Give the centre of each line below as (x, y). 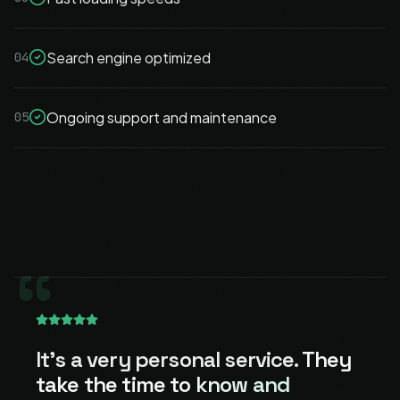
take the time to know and (163, 384)
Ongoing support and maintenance (162, 117)
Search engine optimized (129, 58)
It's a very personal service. (167, 359)
